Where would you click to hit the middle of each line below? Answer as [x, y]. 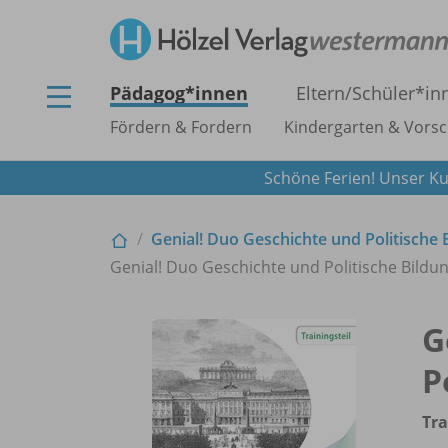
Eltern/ [324, 93]
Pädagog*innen [179, 93]
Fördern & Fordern [181, 127]
